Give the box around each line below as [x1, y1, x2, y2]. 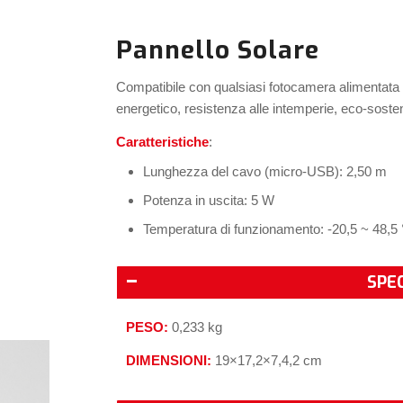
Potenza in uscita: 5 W [143, 193, 275, 209]
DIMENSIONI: [126, 353, 216, 368]
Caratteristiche [116, 133, 210, 149]
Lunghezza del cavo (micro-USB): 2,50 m [143, 164, 388, 180]
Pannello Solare [116, 33, 320, 67]
